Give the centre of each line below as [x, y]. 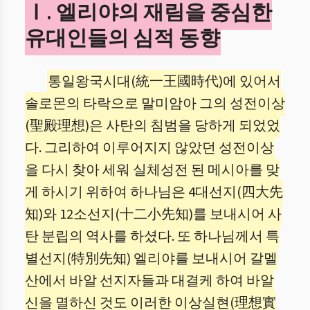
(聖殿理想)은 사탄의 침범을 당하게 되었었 [153, 126]
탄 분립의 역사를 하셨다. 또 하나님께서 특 [152, 237]
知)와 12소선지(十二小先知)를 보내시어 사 [153, 215]
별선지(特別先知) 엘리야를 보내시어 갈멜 [151, 259]
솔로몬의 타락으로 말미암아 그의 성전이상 [155, 104]
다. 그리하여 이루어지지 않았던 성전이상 [149, 148]
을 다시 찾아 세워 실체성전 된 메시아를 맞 [152, 170]
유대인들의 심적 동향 [122, 38]
